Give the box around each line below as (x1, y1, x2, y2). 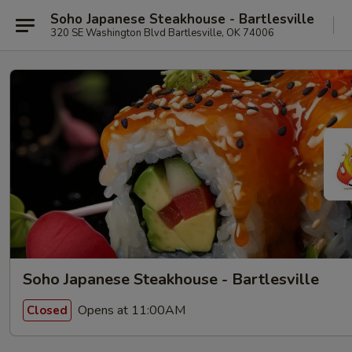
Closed (27, 302, 68, 318)
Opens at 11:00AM (75, 301, 185, 319)
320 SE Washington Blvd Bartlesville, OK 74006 (50, 25, 274, 40)
